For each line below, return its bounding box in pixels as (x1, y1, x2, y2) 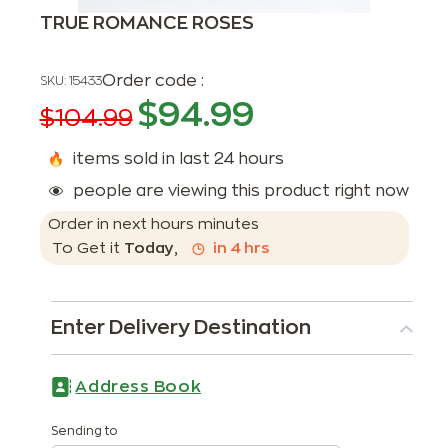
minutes (197, 217, 259, 232)
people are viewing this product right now (72, 183, 409, 199)
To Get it (47, 241, 124, 256)
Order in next (47, 217, 151, 232)
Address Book (75, 379, 202, 395)
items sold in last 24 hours (72, 151, 284, 167)
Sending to (51, 425, 118, 437)
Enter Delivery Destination (51, 317, 312, 338)
